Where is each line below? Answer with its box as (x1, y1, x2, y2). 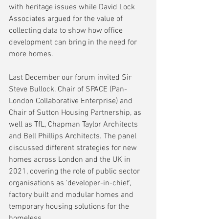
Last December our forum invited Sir (9, 73, 133, 83)
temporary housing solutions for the (9, 202, 131, 212)
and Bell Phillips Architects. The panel (9, 131, 138, 142)
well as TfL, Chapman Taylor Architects (9, 120, 140, 130)
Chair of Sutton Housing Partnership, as (9, 108, 143, 118)
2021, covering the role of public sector (9, 167, 142, 177)
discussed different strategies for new (9, 143, 139, 153)
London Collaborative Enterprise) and (9, 96, 134, 107)
